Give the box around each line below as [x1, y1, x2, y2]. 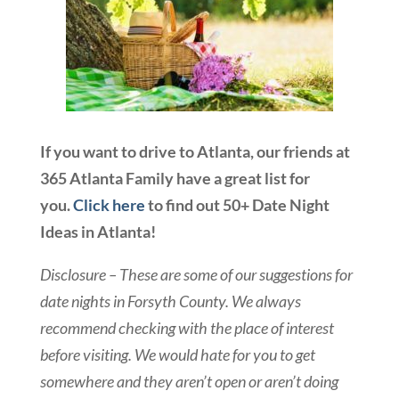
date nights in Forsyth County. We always [39, 290, 301, 311]
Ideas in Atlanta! [39, 221, 156, 241]
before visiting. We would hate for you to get [39, 344, 315, 364]
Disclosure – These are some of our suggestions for [39, 264, 353, 284]
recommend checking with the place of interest [39, 317, 334, 338]
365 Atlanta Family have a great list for [39, 167, 310, 188]
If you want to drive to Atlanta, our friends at [39, 141, 350, 161]
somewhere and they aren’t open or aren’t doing [39, 370, 338, 391]
